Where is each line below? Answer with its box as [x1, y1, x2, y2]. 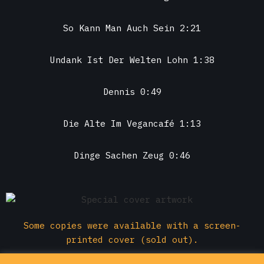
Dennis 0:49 [103, 86, 161, 98]
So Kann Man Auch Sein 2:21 [63, 22, 201, 34]
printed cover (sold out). [65, 234, 199, 246]
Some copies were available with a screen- [23, 220, 241, 232]
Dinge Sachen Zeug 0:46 [74, 150, 190, 161]
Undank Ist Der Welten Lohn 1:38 [49, 54, 214, 66]
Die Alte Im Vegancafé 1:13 [63, 118, 201, 130]
